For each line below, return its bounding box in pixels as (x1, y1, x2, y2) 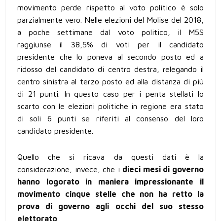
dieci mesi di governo (122, 165, 204, 174)
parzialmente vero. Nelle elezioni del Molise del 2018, (17, 15, 204, 25)
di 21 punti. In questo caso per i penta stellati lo (17, 89, 204, 99)
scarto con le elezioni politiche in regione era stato (17, 102, 204, 111)
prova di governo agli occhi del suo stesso (17, 202, 204, 211)
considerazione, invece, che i (17, 165, 123, 174)
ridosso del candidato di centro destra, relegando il (17, 65, 204, 74)
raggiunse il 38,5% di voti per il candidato (17, 40, 204, 49)
